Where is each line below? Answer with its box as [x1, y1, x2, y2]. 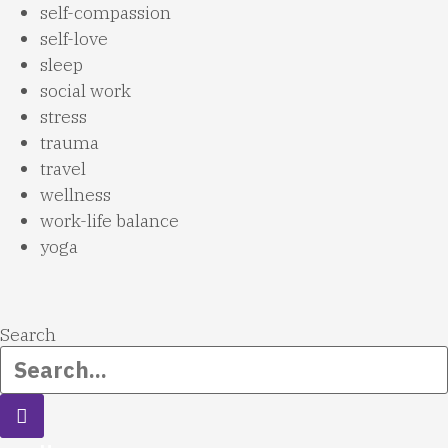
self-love [40, 27, 108, 51]
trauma [40, 131, 99, 155]
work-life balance [40, 209, 179, 233]
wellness [40, 183, 111, 207]
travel [40, 157, 86, 181]
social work [40, 79, 131, 103]
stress [40, 105, 87, 129]
